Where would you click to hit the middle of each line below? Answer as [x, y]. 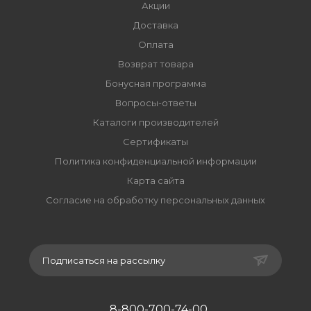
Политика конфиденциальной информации [155, 161]
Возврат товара [155, 64]
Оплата [155, 44]
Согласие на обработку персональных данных [155, 200]
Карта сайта [155, 180]
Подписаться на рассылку [104, 260]
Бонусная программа [155, 83]
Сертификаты [155, 142]
